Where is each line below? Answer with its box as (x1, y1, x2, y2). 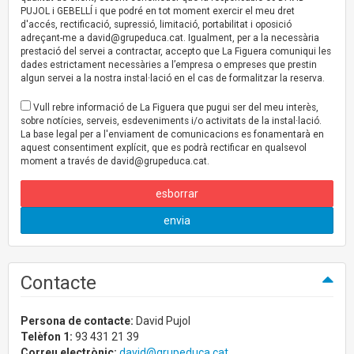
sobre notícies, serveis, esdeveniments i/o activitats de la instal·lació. (21, 115, 322, 126)
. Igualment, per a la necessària (183, 32, 319, 43)
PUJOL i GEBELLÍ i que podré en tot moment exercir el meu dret (21, 5, 295, 17)
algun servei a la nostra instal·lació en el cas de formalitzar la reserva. (21, 72, 325, 84)
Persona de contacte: (21, 314, 134, 328)
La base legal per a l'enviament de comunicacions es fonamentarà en (21, 128, 324, 140)
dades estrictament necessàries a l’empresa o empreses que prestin (21, 58, 317, 70)
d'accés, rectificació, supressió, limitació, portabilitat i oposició (21, 18, 292, 30)
